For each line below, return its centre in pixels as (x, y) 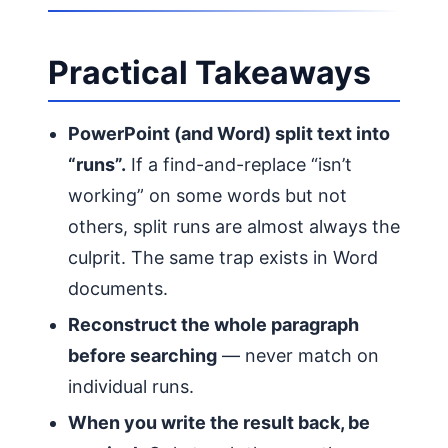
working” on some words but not (207, 195)
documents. (118, 288)
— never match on (298, 355)
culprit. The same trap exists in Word (223, 257)
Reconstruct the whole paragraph (213, 324)
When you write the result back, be (219, 422)
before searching (142, 355)
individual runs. (131, 386)
